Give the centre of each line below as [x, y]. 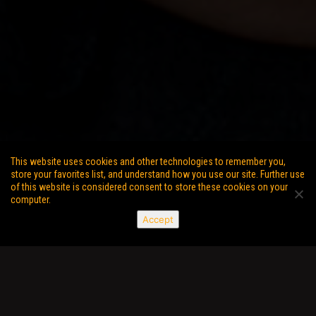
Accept [158, 219]
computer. [31, 200]
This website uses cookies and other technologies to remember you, [148, 162]
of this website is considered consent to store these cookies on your [149, 187]
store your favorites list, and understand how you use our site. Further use [158, 174]
